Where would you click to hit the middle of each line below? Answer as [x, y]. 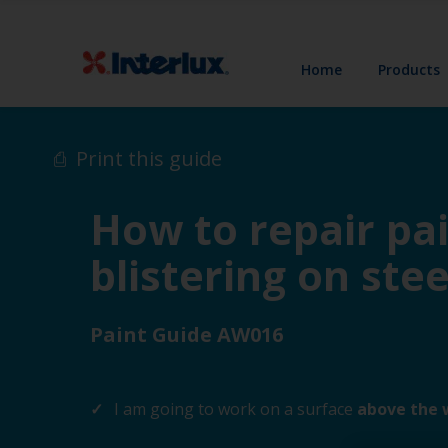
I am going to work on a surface [233, 409]
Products [409, 69]
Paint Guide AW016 [186, 334]
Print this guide [149, 158]
